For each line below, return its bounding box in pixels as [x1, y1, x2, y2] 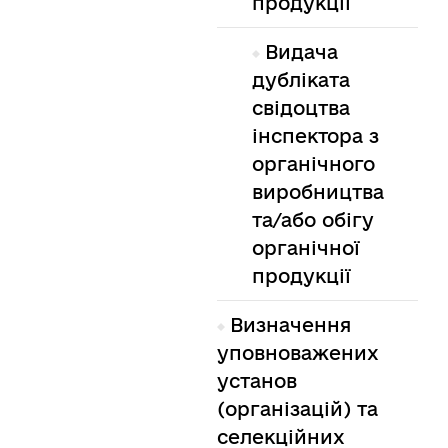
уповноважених [216, 342, 379, 365]
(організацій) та [216, 398, 378, 421]
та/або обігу [251, 209, 374, 232]
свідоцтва [251, 97, 350, 120]
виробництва [251, 181, 384, 204]
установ [216, 370, 297, 393]
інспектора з [251, 125, 379, 148]
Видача [264, 41, 338, 64]
